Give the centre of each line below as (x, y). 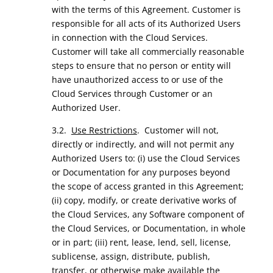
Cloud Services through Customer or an (132, 94)
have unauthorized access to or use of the (137, 80)
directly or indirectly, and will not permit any (143, 144)
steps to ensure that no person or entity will (141, 66)
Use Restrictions (104, 130)
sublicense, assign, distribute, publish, (131, 256)
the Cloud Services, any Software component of (148, 214)
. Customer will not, (178, 130)
